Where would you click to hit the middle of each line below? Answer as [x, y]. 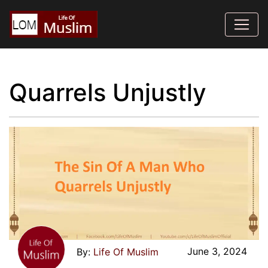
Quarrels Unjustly [108, 92]
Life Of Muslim [126, 252]
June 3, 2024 [217, 251]
